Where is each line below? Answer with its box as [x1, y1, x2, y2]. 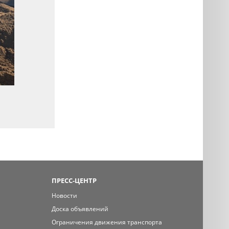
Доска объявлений [51, 204, 108, 213]
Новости [51, 191, 77, 200]
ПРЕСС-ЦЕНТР [51, 175, 97, 185]
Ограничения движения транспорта [51, 217, 162, 226]
